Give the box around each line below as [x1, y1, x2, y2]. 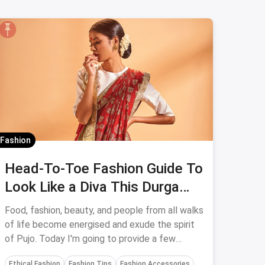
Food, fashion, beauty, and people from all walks [5, 205, 203, 216]
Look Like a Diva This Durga [5, 179, 179, 195]
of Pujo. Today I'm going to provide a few [5, 233, 176, 244]
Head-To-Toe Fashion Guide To [5, 160, 203, 177]
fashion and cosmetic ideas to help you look [5, 247, 188, 258]
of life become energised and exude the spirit [5, 219, 195, 230]
